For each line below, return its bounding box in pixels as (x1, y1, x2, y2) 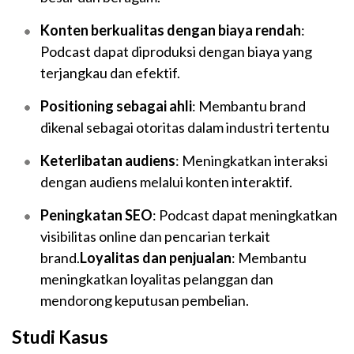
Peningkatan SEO (40, 206, 153, 224)
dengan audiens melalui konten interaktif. (40, 173, 292, 191)
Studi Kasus (12, 326, 108, 348)
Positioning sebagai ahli (40, 97, 192, 115)
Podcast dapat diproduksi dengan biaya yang (40, 43, 312, 61)
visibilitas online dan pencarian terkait (40, 228, 270, 246)
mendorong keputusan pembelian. (40, 292, 249, 310)
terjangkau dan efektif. (40, 64, 180, 82)
